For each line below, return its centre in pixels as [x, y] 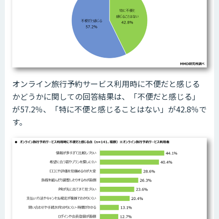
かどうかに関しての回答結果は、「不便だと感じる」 [106, 97]
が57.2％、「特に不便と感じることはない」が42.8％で [109, 109]
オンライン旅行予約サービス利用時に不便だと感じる [106, 84]
